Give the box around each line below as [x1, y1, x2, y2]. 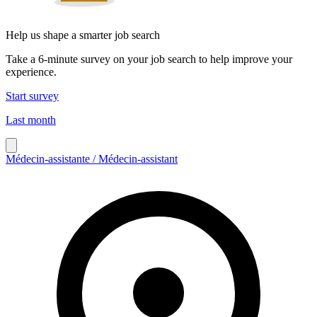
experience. [6, 65, 57, 78]
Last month [6, 113, 56, 126]
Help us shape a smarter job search [6, 28, 160, 41]
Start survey [6, 89, 59, 102]
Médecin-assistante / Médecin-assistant [6, 152, 178, 165]
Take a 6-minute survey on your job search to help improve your [6, 52, 292, 65]
